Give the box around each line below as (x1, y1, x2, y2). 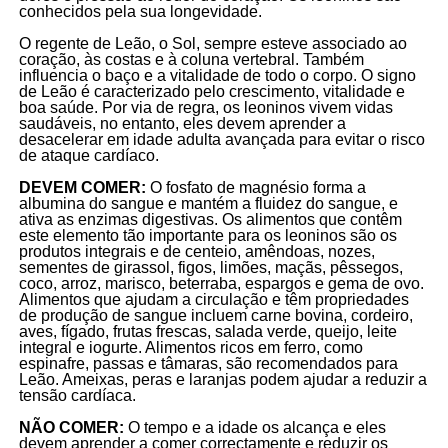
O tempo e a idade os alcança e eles (127, 418, 386, 436)
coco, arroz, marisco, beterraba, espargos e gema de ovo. (18, 274, 424, 292)
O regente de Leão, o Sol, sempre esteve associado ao (18, 34, 407, 52)
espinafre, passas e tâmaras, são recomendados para (18, 354, 398, 372)
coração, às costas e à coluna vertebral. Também (18, 50, 364, 68)
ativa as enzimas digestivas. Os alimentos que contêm (18, 210, 402, 228)
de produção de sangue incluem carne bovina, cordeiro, (18, 306, 413, 324)
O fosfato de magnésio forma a (145, 178, 366, 196)
